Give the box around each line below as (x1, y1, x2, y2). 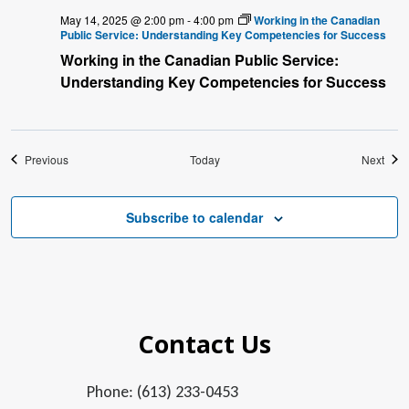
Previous (25, 151, 68, 167)
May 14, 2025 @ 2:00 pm (60, 11, 184, 27)
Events (68, 150, 101, 166)
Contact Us (138, 326, 271, 361)
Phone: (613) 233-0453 (87, 381, 238, 402)
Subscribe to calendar (126, 207, 263, 226)
